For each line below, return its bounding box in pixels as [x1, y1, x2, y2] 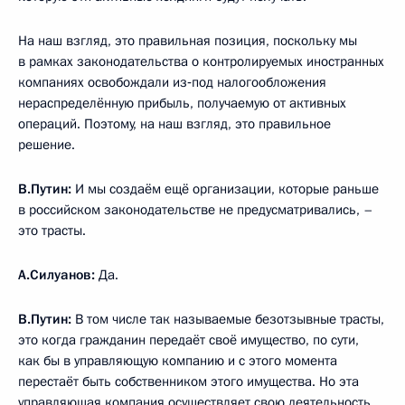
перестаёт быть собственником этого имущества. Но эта [18, 372, 359, 391]
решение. [18, 135, 75, 154]
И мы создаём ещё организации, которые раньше [75, 179, 379, 198]
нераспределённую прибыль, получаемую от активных [18, 93, 346, 112]
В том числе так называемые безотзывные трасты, [75, 309, 384, 328]
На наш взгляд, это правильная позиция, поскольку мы [18, 31, 357, 50]
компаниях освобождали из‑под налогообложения [18, 72, 326, 91]
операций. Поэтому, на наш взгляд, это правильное [18, 114, 331, 133]
